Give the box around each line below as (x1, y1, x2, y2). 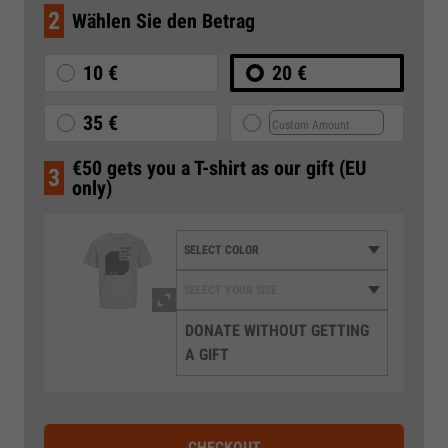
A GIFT (185, 344, 229, 364)
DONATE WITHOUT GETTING (185, 320, 369, 340)
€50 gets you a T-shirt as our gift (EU (72, 155, 366, 180)
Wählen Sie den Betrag (72, 8, 255, 33)
